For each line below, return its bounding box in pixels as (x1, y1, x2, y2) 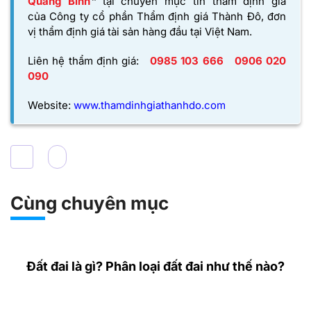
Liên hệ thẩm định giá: (28, 53, 140, 67)
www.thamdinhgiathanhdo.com (74, 98, 226, 112)
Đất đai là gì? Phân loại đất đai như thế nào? (26, 258, 285, 274)
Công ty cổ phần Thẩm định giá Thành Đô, (49, 9, 264, 23)
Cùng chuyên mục (10, 192, 169, 214)
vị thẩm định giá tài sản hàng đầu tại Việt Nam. (28, 24, 252, 38)
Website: (28, 98, 71, 112)
